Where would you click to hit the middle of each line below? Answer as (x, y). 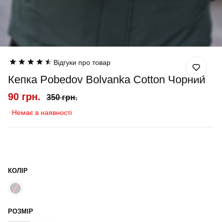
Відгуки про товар (82, 62)
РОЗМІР (21, 211)
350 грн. (62, 97)
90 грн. (24, 97)
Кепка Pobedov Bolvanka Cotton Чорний (107, 80)
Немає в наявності (42, 112)
